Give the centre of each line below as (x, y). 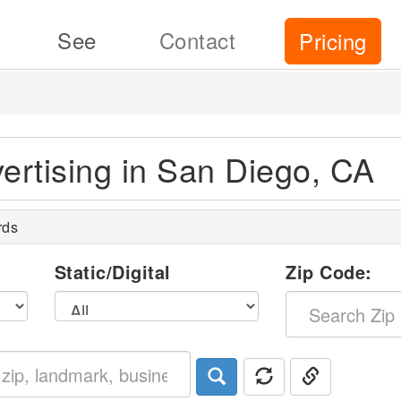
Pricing (333, 41)
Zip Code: (329, 272)
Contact (197, 40)
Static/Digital (112, 272)
